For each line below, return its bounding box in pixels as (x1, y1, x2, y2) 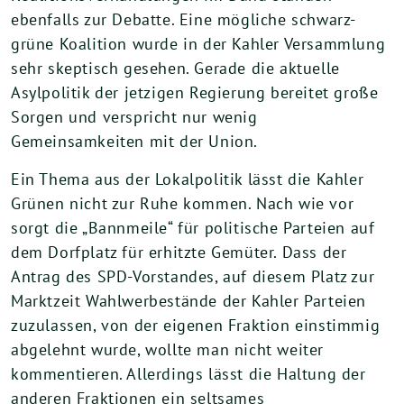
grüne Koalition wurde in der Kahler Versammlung (11, 33, 386, 54)
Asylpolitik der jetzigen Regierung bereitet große (11, 82, 379, 103)
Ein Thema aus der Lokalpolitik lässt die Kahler (11, 169, 364, 189)
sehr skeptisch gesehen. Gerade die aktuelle (11, 58, 340, 78)
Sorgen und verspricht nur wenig (11, 106, 258, 127)
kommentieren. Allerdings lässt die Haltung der (11, 363, 366, 384)
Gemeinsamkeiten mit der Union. (11, 131, 259, 151)
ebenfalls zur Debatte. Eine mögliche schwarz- (11, 9, 357, 30)
